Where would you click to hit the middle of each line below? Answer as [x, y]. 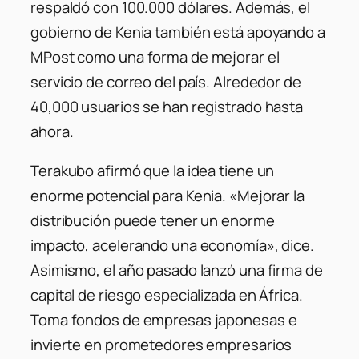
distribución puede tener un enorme [153, 221]
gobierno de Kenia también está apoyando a [178, 32]
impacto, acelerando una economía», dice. [172, 246]
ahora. [54, 131]
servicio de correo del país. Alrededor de [166, 81]
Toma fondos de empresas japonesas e [164, 320]
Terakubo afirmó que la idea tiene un [153, 171]
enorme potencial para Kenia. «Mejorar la [167, 196]
